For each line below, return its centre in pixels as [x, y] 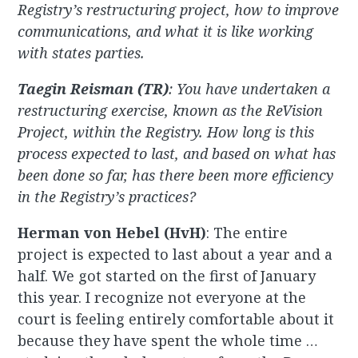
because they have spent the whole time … [168, 341]
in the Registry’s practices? [107, 197]
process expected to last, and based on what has [177, 154]
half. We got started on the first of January [167, 276]
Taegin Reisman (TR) [93, 89]
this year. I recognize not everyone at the [162, 298]
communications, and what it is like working [166, 32]
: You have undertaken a [250, 89]
